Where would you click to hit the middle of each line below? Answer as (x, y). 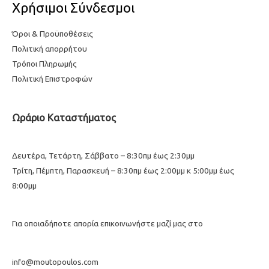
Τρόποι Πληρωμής (44, 64)
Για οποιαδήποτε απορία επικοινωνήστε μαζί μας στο (107, 224)
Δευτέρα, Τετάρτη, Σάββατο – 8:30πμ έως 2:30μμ (103, 156)
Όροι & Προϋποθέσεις (53, 34)
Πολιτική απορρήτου (50, 49)
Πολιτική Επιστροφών (52, 79)
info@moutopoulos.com (55, 261)
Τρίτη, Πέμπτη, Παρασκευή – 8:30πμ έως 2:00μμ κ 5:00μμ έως (123, 171)
